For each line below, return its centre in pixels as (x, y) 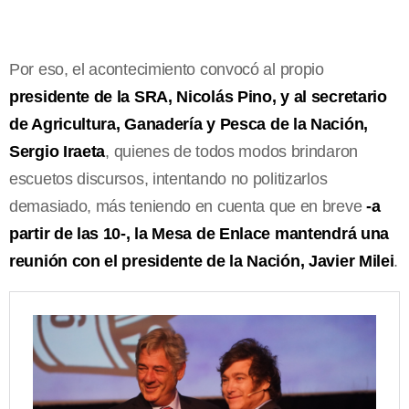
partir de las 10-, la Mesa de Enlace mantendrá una (199, 233)
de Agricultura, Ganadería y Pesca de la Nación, (189, 124)
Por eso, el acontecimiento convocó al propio (167, 69)
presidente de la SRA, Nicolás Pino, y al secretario (198, 96)
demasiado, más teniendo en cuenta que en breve (188, 206)
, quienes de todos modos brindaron (231, 151)
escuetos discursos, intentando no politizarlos (168, 178)
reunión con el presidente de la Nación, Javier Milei (202, 261)
